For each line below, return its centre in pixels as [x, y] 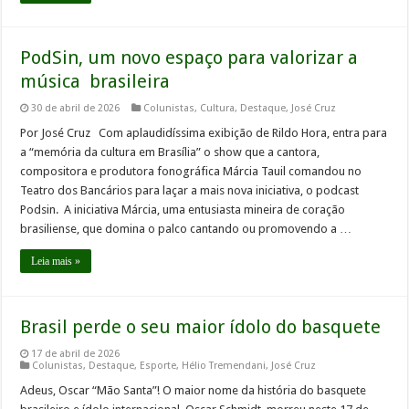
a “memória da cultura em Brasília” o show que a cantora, [170, 152]
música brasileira [95, 82]
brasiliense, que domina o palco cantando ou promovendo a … [186, 229]
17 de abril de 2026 [76, 354]
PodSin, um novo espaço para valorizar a [189, 58]
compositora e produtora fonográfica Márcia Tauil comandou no [191, 172]
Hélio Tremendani [224, 366]
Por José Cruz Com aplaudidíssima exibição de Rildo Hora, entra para [204, 133]
